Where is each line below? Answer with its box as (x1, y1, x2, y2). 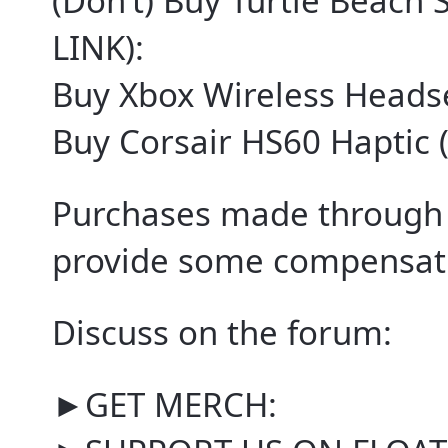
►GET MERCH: (52, 382, 277, 428)
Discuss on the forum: (52, 310, 392, 356)
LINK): (52, 25, 144, 71)
